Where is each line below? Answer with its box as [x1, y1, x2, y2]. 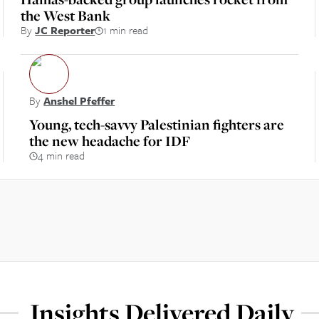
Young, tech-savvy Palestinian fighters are [29, 115, 285, 134]
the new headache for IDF [29, 131, 191, 150]
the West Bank [21, 6, 111, 25]
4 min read [38, 147, 85, 163]
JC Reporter [35, 22, 95, 38]
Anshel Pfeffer [43, 93, 115, 108]
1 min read [103, 22, 149, 38]
